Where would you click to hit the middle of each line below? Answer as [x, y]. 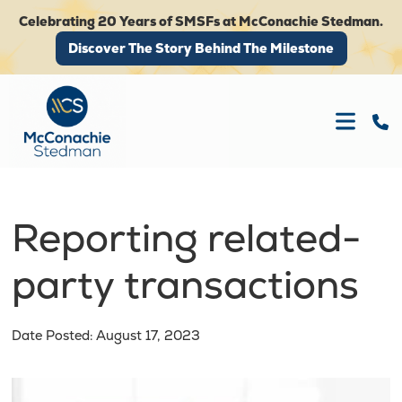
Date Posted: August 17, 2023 [106, 335]
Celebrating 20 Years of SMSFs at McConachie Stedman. [201, 21]
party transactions [185, 285]
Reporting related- [186, 238]
